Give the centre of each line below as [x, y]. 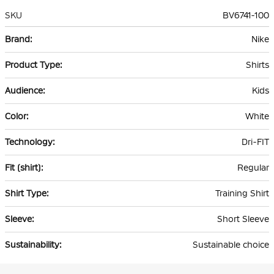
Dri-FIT [255, 142]
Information [28, 46]
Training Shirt [242, 194]
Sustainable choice [231, 245]
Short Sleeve [243, 219]
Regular [253, 168]
